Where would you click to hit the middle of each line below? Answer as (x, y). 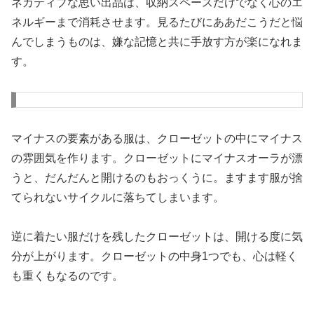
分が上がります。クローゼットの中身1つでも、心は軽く (155, 257)
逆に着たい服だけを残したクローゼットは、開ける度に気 (157, 237)
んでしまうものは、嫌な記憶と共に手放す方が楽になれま (157, 41)
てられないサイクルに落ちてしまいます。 (118, 197)
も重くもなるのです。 (67, 276)
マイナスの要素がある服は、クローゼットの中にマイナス (157, 138)
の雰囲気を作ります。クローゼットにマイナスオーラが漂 (157, 158)
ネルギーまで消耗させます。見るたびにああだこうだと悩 (157, 22)
